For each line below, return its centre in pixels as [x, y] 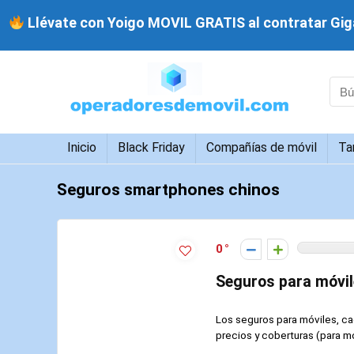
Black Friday [151, 147]
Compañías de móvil [262, 147]
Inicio [82, 147]
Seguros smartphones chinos [168, 189]
